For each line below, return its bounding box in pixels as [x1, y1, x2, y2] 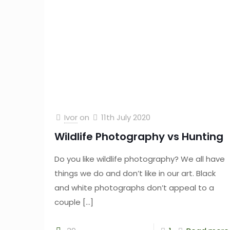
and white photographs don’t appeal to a [54, 182, 214, 193]
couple [54, 196, 81, 207]
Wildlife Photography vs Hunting [54, 129, 223, 144]
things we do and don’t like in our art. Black [54, 167, 216, 179]
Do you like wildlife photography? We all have [54, 153, 225, 164]
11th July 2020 [101, 111, 150, 123]
